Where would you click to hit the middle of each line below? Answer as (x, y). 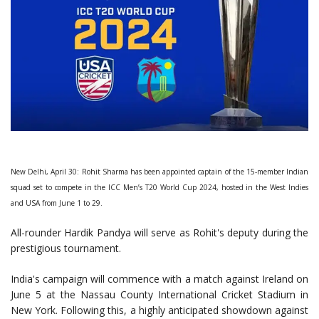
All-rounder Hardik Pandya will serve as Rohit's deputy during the (159, 232)
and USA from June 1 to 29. (57, 203)
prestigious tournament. (66, 248)
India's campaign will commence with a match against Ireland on (159, 278)
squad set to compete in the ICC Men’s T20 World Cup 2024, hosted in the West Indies (159, 187)
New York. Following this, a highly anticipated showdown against (159, 310)
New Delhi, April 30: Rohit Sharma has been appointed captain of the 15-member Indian (159, 171)
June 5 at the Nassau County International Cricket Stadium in (159, 294)
